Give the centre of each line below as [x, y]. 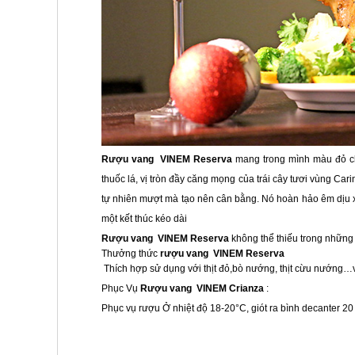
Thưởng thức [130, 254]
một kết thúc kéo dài [144, 219]
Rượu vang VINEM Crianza [202, 288]
